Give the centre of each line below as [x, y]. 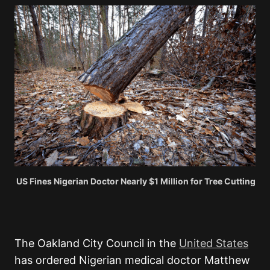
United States [214, 243]
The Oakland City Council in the [97, 243]
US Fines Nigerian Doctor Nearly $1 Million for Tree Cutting [136, 181]
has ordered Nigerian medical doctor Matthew [132, 260]
